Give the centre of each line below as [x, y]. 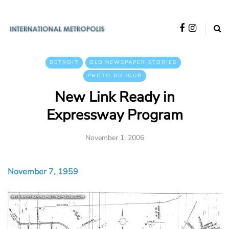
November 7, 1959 [43, 172]
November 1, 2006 [114, 138]
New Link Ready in [114, 97]
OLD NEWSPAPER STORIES [133, 62]
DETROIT [64, 62]
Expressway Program [114, 115]
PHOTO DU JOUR [114, 76]
